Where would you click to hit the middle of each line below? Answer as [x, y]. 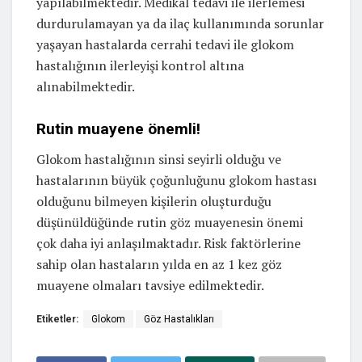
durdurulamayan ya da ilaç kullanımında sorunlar [180, 24]
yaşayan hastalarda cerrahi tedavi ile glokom [165, 45]
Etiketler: [57, 319]
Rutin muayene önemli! [118, 128]
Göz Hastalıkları [179, 319]
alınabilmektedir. [86, 87]
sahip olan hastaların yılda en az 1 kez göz [159, 264]
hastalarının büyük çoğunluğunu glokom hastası [177, 180]
